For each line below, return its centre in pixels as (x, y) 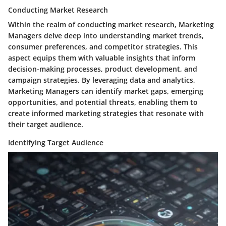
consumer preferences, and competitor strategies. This (103, 47)
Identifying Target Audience (56, 143)
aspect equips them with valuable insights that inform (102, 58)
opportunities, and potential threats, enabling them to (103, 102)
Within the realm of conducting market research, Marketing (111, 25)
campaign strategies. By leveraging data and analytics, (102, 80)
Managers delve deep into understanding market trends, (106, 36)
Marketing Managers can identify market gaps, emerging (106, 91)
